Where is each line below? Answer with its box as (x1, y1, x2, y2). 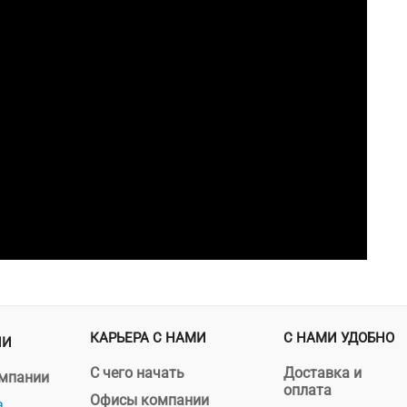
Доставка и (283, 363, 362, 382)
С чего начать (89, 363, 184, 382)
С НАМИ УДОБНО (283, 329, 395, 346)
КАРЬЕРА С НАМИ (89, 329, 206, 346)
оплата (283, 381, 333, 399)
